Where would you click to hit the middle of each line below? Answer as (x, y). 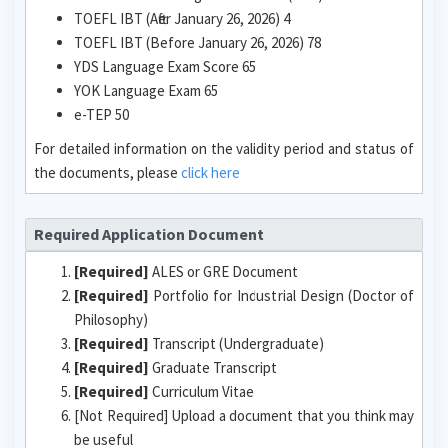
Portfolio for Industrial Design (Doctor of (281, 295)
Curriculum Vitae (201, 391)
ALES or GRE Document (223, 271)
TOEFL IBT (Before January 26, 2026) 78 (197, 42)
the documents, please (107, 172)
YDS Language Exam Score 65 (165, 66)
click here (210, 172)
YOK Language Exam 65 (146, 90)
